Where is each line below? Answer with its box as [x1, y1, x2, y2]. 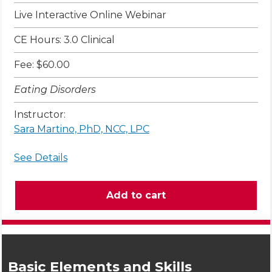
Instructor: [14, 109, 66, 121]
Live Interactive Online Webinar [14, 9, 166, 21]
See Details [14, 152, 67, 164]
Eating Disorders [14, 84, 96, 96]
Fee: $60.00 [14, 59, 70, 71]
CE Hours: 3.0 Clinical [14, 34, 115, 46]
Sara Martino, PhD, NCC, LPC [14, 123, 149, 135]
